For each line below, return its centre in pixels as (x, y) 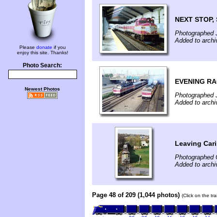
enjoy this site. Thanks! (42, 53)
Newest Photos (42, 89)
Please (28, 47)
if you (59, 47)
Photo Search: (42, 65)
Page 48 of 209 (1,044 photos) (136, 195)
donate (44, 47)
